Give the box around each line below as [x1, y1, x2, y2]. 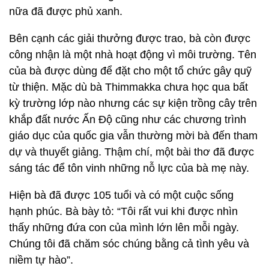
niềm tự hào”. [9, 254, 73, 266]
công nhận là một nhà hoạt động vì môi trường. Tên [9, 49, 256, 61]
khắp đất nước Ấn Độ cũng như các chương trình [9, 113, 246, 125]
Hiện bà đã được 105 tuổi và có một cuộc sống [9, 189, 234, 201]
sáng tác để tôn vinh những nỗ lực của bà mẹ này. [9, 162, 249, 174]
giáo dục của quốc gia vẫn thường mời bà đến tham [9, 130, 258, 142]
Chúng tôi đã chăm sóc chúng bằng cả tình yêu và [9, 238, 249, 250]
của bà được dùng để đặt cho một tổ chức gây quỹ [9, 65, 252, 77]
